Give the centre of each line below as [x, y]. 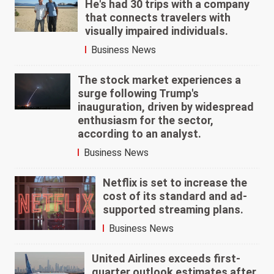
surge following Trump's [138, 94]
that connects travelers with [157, 18]
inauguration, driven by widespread [165, 107]
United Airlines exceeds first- [166, 259]
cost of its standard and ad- [175, 196]
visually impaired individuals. [156, 31]
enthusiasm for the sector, [145, 120]
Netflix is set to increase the [175, 183]
